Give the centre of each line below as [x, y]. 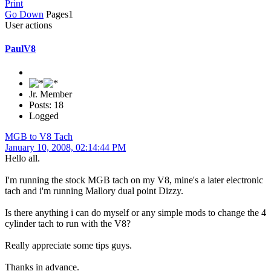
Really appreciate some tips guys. [68, 246]
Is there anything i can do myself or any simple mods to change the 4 [135, 213]
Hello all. [25, 158]
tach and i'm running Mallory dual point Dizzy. [94, 191]
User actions [28, 25]
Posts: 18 [46, 105]
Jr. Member [51, 94]
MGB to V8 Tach [39, 137]
